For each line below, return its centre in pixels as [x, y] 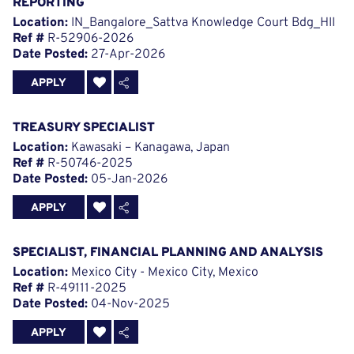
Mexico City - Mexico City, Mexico [163, 273]
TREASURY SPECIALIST [84, 128]
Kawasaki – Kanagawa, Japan [149, 148]
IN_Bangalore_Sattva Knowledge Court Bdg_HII [201, 23]
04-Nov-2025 [129, 305]
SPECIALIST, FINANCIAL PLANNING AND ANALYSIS [168, 253]
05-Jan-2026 [128, 180]
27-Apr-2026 [126, 55]
